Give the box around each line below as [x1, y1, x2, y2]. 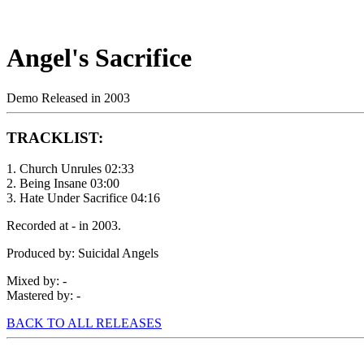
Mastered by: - [6, 288, 80, 303]
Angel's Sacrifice [6, 43, 192, 73]
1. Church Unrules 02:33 [6, 162, 134, 176]
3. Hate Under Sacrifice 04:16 [6, 191, 160, 206]
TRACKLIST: [6, 128, 103, 146]
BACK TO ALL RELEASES [6, 316, 162, 331]
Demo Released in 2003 [6, 90, 130, 105]
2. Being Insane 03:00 [6, 176, 119, 191]
